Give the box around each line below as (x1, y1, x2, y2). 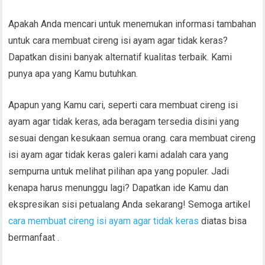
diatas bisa (201, 215, 247, 227)
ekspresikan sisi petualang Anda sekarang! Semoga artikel (8, 199, 251, 211)
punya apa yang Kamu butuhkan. (8, 68, 138, 80)
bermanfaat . (8, 232, 60, 244)
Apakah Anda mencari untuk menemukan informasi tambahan (8, 18, 257, 30)
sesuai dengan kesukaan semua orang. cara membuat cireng (8, 132, 256, 144)
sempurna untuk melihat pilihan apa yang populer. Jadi (8, 166, 230, 177)
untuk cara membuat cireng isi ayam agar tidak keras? (8, 35, 228, 47)
